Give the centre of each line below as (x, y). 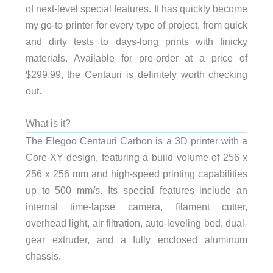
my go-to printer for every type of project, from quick (136, 25)
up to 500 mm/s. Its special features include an (136, 190)
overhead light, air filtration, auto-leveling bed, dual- (136, 223)
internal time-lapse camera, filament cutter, (136, 207)
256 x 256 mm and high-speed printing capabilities (136, 174)
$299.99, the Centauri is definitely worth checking (136, 74)
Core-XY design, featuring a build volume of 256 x (136, 158)
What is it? (48, 123)
